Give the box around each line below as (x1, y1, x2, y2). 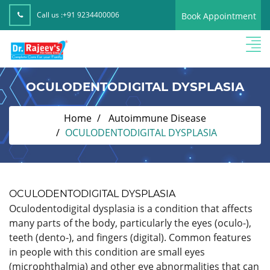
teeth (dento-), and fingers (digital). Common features (9, 230, 251, 244)
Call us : (37, 10, 63, 20)
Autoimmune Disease (108, 111, 206, 125)
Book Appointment (181, 10, 256, 22)
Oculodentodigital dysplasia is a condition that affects (9, 201, 253, 215)
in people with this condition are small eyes (9, 245, 205, 259)
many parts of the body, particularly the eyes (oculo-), (9, 216, 251, 230)
